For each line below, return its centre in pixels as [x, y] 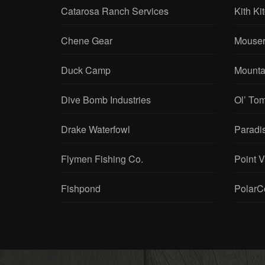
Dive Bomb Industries [106, 100]
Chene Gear [87, 41]
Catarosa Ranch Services [115, 11]
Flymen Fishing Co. [102, 159]
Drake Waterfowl [96, 129]
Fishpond [81, 188]
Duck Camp [86, 70]
